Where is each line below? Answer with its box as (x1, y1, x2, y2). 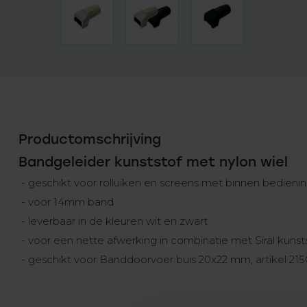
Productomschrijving (19, 131, 161, 147)
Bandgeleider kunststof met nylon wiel (19, 153, 288, 170)
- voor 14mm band (19, 195, 114, 208)
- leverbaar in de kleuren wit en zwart (19, 214, 208, 228)
